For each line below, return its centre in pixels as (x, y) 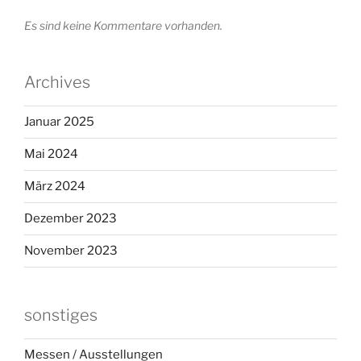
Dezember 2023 (71, 219)
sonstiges (61, 315)
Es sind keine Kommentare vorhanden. (123, 25)
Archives (57, 82)
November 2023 (71, 251)
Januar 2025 (59, 122)
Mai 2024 (51, 154)
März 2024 (55, 187)
